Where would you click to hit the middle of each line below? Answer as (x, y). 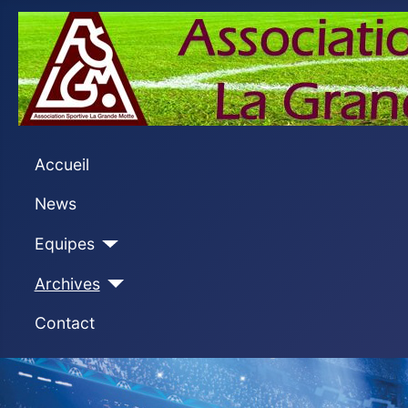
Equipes (64, 243)
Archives (67, 283)
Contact (64, 323)
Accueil (61, 164)
